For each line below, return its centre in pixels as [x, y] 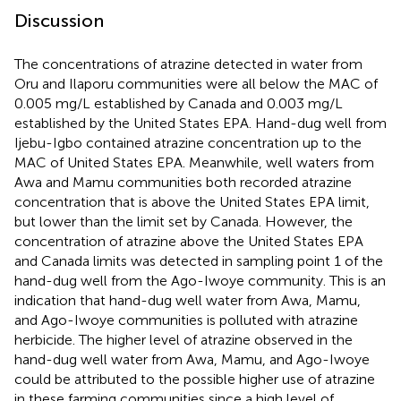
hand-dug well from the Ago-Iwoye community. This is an [200, 280]
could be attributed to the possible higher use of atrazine [195, 379]
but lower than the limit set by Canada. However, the [183, 221]
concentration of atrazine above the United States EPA [189, 241]
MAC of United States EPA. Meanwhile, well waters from [194, 162]
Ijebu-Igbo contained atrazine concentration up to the [188, 142]
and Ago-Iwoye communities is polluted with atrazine [186, 320]
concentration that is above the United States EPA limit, [192, 201]
